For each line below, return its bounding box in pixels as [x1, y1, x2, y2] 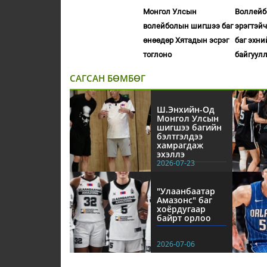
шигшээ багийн [157, 122, 222, 133]
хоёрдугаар [157, 203, 206, 215]
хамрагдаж [157, 139, 204, 151]
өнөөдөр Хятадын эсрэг [143, 36, 229, 45]
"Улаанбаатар [157, 185, 216, 197]
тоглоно [143, 50, 172, 60]
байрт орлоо [157, 212, 212, 223]
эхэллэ [157, 148, 185, 160]
